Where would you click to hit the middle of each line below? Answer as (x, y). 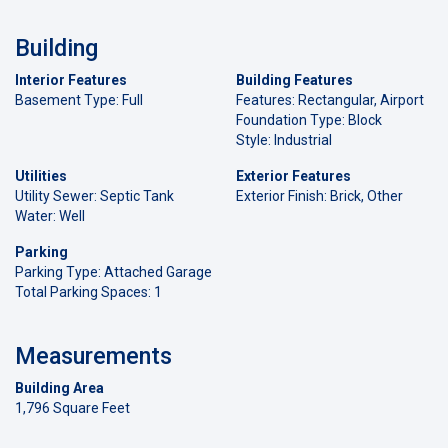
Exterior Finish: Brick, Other (319, 195)
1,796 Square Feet (72, 407)
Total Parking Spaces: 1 (88, 291)
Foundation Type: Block (309, 119)
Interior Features (71, 79)
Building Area (59, 387)
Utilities (41, 175)
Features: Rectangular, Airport (330, 99)
